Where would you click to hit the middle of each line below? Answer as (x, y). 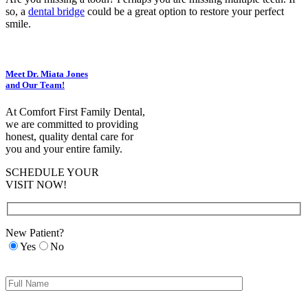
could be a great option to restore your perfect (184, 11)
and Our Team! (35, 85)
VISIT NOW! (36, 185)
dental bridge (56, 11)
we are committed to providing (72, 124)
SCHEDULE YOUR (52, 173)
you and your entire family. (64, 149)
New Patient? (35, 232)
